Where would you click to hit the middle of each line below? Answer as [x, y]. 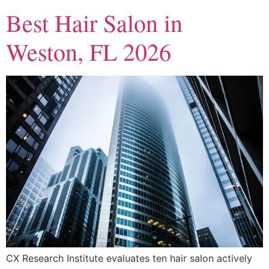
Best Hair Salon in [94, 23]
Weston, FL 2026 [89, 52]
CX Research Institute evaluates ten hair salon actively [129, 258]
